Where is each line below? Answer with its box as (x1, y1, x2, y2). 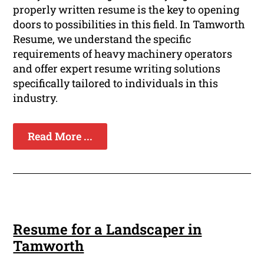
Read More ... (28, 129, 93, 144)
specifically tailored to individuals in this (13, 76, 219, 91)
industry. (13, 91, 58, 105)
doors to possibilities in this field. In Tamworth (13, 17, 246, 32)
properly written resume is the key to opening (13, 2, 240, 17)
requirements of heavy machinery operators (13, 47, 233, 61)
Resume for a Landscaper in (13, 220, 202, 239)
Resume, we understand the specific (13, 32, 192, 47)
